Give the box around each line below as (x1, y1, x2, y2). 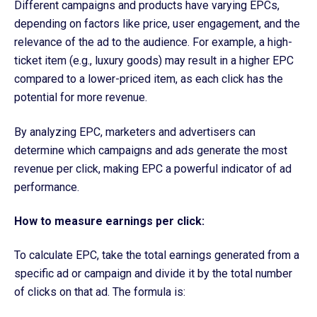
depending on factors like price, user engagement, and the (14, 17, 300, 31)
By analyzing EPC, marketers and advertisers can (14, 125, 255, 139)
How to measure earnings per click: (14, 214, 204, 228)
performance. (14, 180, 79, 194)
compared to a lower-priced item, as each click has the (14, 72, 283, 86)
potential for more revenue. (14, 91, 147, 105)
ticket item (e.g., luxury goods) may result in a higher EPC (14, 54, 294, 68)
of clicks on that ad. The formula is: (14, 285, 185, 299)
